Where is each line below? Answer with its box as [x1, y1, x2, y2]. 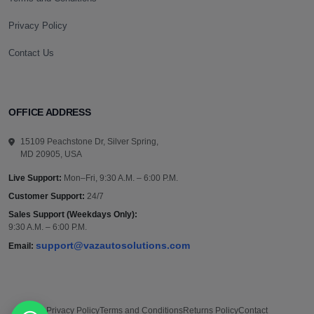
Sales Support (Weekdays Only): [8, 210, 137, 220]
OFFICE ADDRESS [8, 107, 91, 118]
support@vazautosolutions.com [36, 240, 190, 252]
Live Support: [8, 173, 62, 184]
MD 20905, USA [20, 149, 82, 160]
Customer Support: [8, 191, 85, 202]
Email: [8, 241, 34, 252]
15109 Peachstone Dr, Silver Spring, [20, 137, 158, 147]
